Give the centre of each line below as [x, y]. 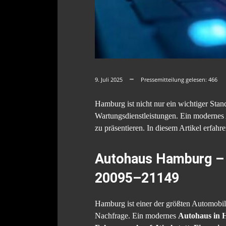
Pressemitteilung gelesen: [175, 79]
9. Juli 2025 [109, 79]
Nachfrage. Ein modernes [136, 215]
